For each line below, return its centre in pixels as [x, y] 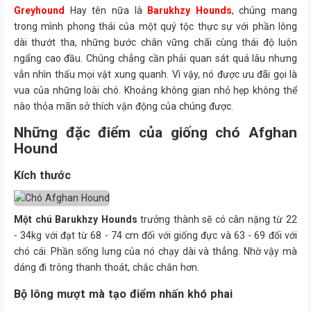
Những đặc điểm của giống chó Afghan [155, 133]
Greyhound [39, 10]
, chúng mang [264, 10]
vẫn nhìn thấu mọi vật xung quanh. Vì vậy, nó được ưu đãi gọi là [155, 74]
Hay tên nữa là [106, 10]
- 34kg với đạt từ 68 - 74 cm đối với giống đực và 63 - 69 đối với [155, 235]
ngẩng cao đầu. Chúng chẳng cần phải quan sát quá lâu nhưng [155, 58]
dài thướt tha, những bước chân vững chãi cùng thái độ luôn [155, 42]
